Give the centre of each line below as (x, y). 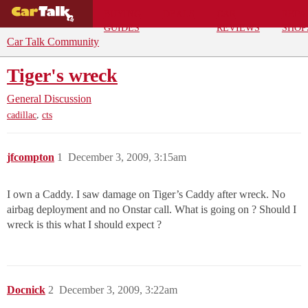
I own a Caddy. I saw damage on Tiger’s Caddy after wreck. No (146, 195)
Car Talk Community (53, 42)
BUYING (122, 13)
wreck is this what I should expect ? (84, 225)
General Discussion (49, 99)
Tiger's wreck (62, 75)
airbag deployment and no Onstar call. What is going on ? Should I (152, 210)
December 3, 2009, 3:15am (127, 157)
